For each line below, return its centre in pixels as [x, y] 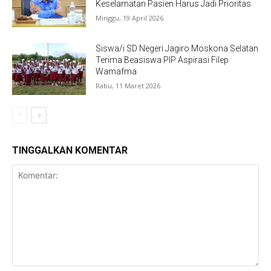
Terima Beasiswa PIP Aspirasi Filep [162, 60]
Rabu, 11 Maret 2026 [128, 86]
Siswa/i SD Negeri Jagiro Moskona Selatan [177, 49]
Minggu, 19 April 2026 [130, 18]
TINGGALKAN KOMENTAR [70, 150]
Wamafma [116, 72]
